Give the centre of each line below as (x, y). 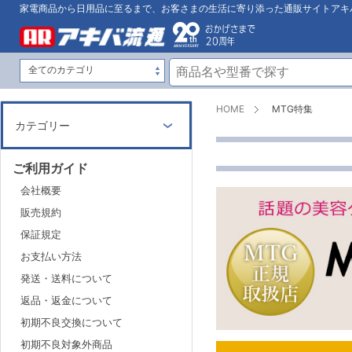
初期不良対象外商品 (66, 344)
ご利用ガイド (50, 168)
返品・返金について (66, 300)
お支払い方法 (51, 256)
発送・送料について (66, 278)
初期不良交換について (71, 322)
